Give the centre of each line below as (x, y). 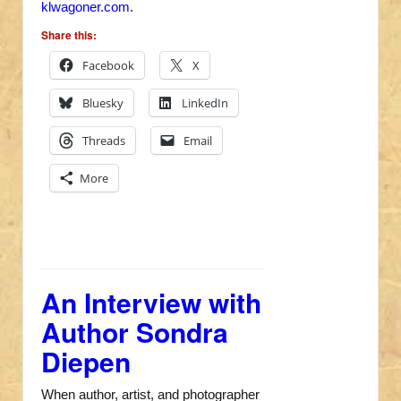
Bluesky (103, 103)
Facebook (108, 66)
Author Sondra (135, 332)
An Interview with (151, 303)
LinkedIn (205, 103)
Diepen (86, 362)
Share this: (69, 35)
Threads (104, 141)
